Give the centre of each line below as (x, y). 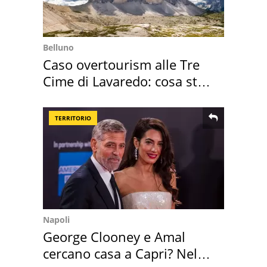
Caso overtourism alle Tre (121, 64)
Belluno (58, 47)
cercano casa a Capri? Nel (120, 253)
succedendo (79, 97)
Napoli (56, 219)
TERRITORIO (73, 118)
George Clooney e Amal (114, 236)
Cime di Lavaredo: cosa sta (124, 81)
